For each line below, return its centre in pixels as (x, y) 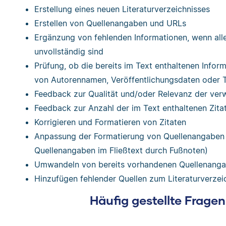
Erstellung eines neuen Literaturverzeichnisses (122, 9)
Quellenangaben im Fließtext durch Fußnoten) (121, 150)
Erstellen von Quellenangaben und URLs (110, 23)
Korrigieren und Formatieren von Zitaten (110, 122)
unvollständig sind (69, 51)
